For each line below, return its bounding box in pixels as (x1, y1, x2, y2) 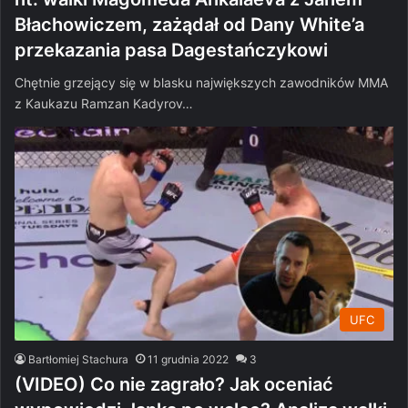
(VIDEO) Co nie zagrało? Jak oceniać (15, 373, 333, 396)
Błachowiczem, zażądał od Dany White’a (15, 14, 364, 36)
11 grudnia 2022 (148, 352, 229, 367)
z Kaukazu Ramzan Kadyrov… (15, 96, 193, 112)
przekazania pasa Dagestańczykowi (15, 39, 328, 62)
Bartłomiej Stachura (28, 352, 128, 367)
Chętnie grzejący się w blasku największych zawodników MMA (15, 75, 388, 91)
